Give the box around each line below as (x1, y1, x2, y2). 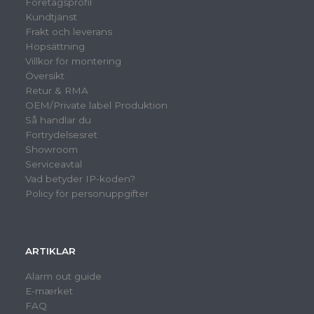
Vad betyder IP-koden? (25, 173, 135, 185)
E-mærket (25, 285, 73, 297)
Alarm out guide (25, 271, 102, 282)
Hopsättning (25, 41, 85, 53)
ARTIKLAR (25, 245, 76, 257)
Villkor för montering (25, 55, 121, 67)
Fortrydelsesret (25, 129, 97, 141)
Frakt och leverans (25, 26, 112, 38)
